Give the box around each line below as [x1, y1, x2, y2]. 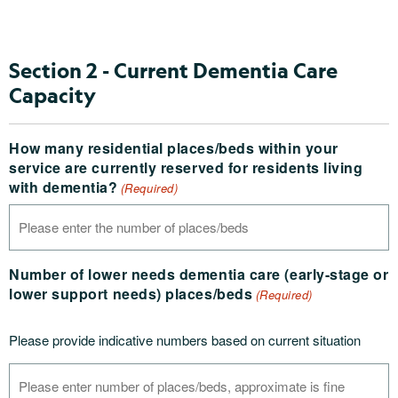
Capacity [9, 82, 96, 108]
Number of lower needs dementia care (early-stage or [9, 264, 389, 284]
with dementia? [9, 177, 118, 197]
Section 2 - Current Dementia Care [9, 57, 338, 84]
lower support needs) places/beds [9, 283, 253, 304]
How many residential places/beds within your [9, 138, 338, 158]
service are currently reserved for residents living [9, 157, 363, 178]
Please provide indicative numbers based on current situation [9, 330, 361, 349]
